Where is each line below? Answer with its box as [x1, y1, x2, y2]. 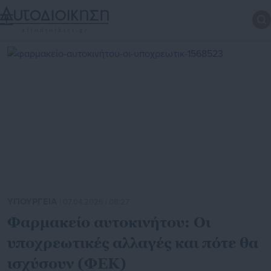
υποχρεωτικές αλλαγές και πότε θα [7, 234, 258, 252]
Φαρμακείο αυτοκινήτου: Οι [7, 214, 211, 232]
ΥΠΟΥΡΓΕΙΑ [7, 196, 59, 207]
